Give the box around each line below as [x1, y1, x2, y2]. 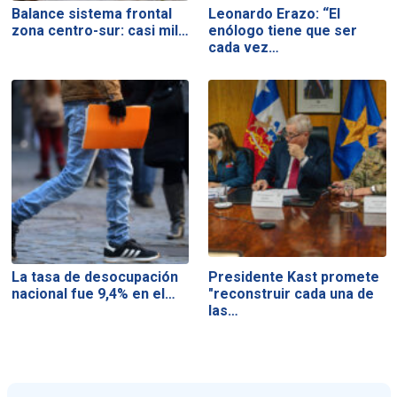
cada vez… [208, 38, 280, 56]
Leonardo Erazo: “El [208, 4, 341, 22]
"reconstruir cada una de [208, 284, 375, 302]
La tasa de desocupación [11, 268, 178, 285]
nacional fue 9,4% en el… [11, 284, 175, 302]
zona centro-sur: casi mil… [11, 21, 189, 39]
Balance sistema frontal [11, 4, 172, 22]
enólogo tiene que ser [208, 21, 358, 39]
